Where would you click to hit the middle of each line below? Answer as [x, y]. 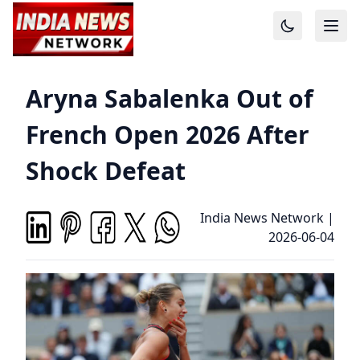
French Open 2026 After [168, 135]
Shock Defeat [106, 171]
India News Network [262, 218]
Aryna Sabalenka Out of [170, 98]
